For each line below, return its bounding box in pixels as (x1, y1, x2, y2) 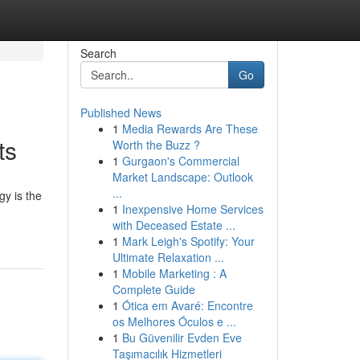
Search (80, 45, 117, 61)
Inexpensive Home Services (121, 201, 264, 217)
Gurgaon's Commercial (121, 153, 239, 169)
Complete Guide (112, 281, 195, 297)
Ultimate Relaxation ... (112, 249, 224, 265)
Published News (80, 104, 162, 121)
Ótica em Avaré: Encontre (121, 297, 253, 313)
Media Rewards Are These (121, 121, 258, 137)
